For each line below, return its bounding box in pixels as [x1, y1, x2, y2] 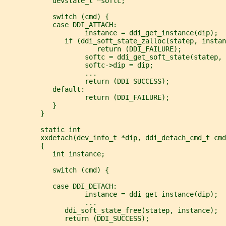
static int [4, 125, 81, 134]
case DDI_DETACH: [4, 182, 117, 190]
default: [4, 85, 85, 93]
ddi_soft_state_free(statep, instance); [4, 206, 218, 214]
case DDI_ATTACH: [4, 20, 117, 29]
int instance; [4, 149, 105, 158]
